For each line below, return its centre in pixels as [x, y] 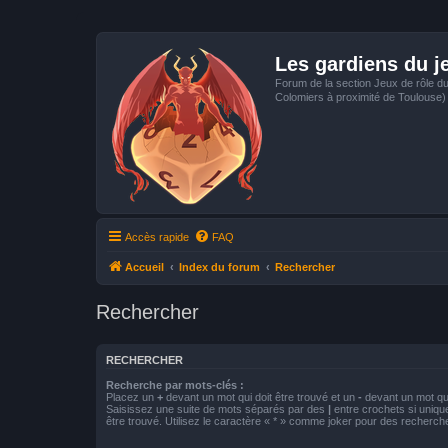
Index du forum [219, 267]
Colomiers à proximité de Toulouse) [360, 97]
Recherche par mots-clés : [175, 384]
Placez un [131, 396]
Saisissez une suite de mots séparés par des [217, 408]
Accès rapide [157, 237]
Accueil [144, 267]
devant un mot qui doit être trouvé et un [260, 396]
